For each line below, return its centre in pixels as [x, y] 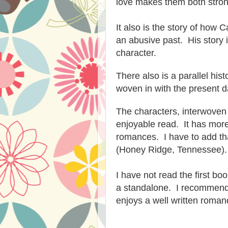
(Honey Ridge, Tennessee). [172, 149]
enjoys [131, 200]
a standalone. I [149, 188]
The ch [130, 111]
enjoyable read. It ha [159, 124]
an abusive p [142, 40]
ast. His [184, 40]
